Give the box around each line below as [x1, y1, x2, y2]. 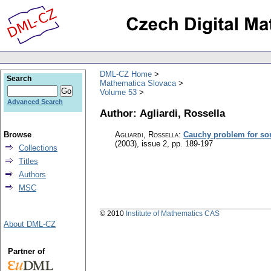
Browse [4, 130, 31, 139]
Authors [19, 170, 46, 179]
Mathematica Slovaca [100, 78, 176, 88]
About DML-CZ [4, 220, 56, 229]
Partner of [7, 247, 45, 256]
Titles [19, 157, 38, 166]
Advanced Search [7, 98, 63, 105]
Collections [19, 143, 57, 152]
